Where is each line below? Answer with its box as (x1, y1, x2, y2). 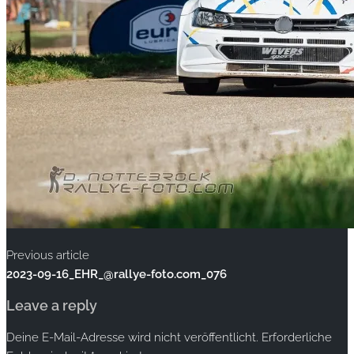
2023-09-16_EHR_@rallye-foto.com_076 (6, 267, 227, 282)
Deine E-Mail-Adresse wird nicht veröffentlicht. (6, 330, 258, 345)
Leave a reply (6, 297, 97, 314)
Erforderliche (262, 330, 332, 345)
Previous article (6, 248, 89, 263)
